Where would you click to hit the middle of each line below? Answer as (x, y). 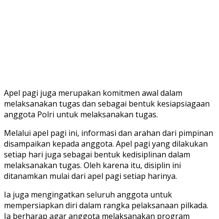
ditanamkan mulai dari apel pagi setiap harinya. (90, 176)
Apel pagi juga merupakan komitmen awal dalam (93, 93)
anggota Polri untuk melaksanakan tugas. (81, 114)
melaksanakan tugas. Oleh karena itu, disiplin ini (92, 165)
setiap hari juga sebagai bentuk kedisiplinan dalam (97, 154)
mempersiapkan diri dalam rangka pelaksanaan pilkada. (106, 205)
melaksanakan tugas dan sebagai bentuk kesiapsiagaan (107, 103)
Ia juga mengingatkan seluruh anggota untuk (88, 194)
